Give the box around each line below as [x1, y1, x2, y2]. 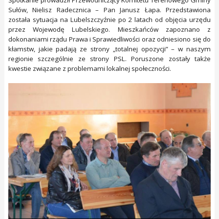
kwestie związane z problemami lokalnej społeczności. [8, 64, 171, 73]
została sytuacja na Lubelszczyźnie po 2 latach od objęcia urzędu [8, 15, 211, 24]
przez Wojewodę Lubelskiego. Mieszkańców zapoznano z [8, 25, 211, 34]
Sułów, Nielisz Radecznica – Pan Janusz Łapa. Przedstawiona [8, 5, 211, 15]
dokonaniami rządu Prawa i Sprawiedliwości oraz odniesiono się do [8, 35, 211, 44]
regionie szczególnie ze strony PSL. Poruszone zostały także [8, 54, 211, 64]
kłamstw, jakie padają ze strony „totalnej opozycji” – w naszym [8, 44, 211, 54]
